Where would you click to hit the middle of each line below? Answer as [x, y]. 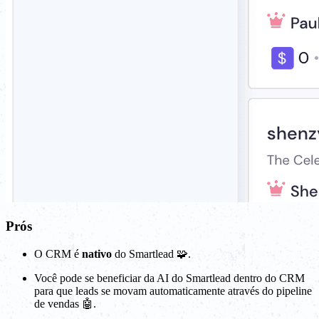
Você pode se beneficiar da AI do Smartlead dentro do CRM [169, 278]
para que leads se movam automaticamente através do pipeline [173, 291]
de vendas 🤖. [65, 303]
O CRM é [58, 253]
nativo [97, 253]
